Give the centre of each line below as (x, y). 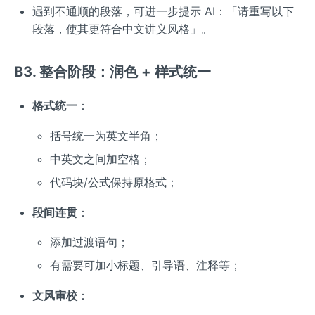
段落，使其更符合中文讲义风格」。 (122, 29)
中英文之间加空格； (101, 159)
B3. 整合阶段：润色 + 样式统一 (112, 72)
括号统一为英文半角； (107, 136)
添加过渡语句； (90, 242)
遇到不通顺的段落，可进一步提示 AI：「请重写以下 (163, 12)
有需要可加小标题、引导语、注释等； (146, 265)
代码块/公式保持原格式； (114, 182)
